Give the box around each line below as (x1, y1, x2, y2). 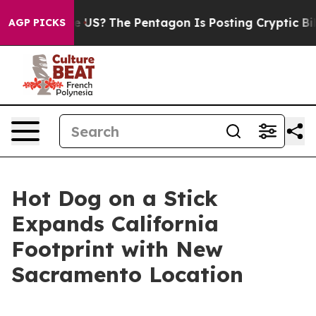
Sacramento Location (11, 261, 243, 288)
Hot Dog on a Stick (11, 185, 218, 212)
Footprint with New (11, 236, 223, 262)
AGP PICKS (8, 16, 66, 29)
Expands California (11, 210, 219, 237)
